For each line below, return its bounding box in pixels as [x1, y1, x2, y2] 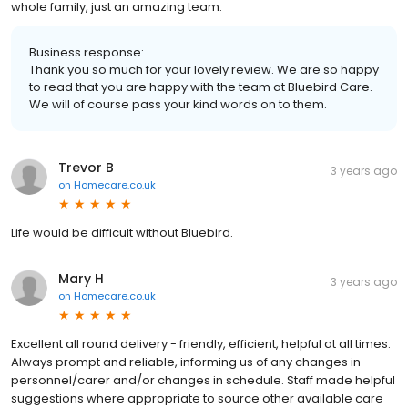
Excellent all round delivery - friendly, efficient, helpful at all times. [11, 334, 391, 352]
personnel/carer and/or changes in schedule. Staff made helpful [11, 371, 395, 389]
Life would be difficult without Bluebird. [11, 223, 233, 241]
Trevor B [58, 158, 114, 177]
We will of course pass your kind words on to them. [29, 95, 327, 113]
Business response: [29, 43, 144, 61]
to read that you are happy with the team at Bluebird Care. [29, 77, 372, 96]
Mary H [58, 269, 104, 288]
